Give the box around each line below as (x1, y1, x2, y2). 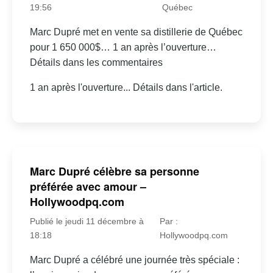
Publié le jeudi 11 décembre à (29, 216, 144, 227)
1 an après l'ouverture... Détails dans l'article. (29, 82, 222, 93)
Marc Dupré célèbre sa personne (29, 163, 199, 180)
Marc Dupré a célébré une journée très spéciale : (29, 255, 239, 266)
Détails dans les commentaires (29, 57, 163, 68)
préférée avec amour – (29, 179, 146, 195)
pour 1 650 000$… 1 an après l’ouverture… (29, 41, 216, 52)
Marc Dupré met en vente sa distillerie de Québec (29, 26, 243, 37)
